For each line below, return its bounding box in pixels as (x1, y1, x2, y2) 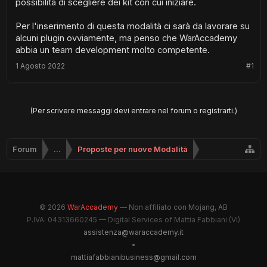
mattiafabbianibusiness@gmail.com (70, 253, 197, 262)
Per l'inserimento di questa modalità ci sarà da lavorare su (15, 21, 250, 32)
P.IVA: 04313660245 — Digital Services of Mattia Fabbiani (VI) (27, 215, 240, 224)
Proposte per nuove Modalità (77, 144, 188, 154)
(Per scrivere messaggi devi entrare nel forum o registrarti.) (30, 106, 237, 115)
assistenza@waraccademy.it (83, 228, 184, 237)
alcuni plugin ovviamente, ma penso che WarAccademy (15, 33, 237, 44)
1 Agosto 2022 (15, 61, 65, 70)
